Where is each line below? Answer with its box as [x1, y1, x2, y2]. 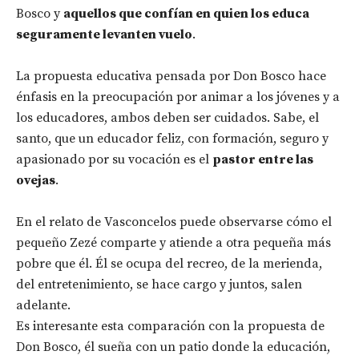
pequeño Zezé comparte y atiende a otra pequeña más [16, 235, 331, 252]
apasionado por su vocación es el [16, 151, 212, 168]
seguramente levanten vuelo [16, 26, 192, 43]
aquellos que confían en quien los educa [63, 6, 309, 22]
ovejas [16, 172, 55, 189]
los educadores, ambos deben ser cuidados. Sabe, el [16, 110, 319, 127]
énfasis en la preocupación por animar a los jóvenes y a [16, 89, 340, 106]
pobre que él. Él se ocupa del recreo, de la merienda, [16, 256, 322, 272]
